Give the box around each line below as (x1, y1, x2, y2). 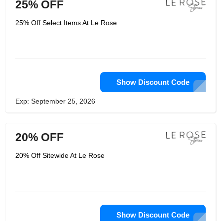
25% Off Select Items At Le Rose (15, 19, 117, 27)
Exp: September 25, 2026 (15, 97, 95, 105)
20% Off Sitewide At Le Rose (15, 151, 105, 159)
